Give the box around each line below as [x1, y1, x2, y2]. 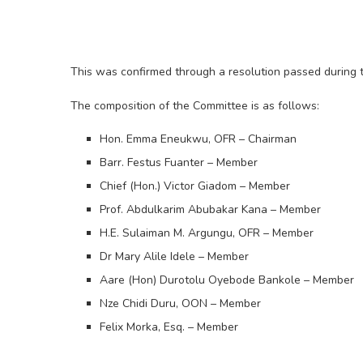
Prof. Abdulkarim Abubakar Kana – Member [100, 201, 321, 217]
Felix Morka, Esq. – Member [100, 318, 238, 335]
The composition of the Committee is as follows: [70, 97, 319, 113]
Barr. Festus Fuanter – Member [100, 154, 258, 170]
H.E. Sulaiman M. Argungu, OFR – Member [100, 224, 314, 241]
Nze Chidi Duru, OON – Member [100, 295, 261, 311]
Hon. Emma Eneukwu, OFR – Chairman [100, 130, 297, 147]
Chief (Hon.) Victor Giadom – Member [100, 177, 290, 194]
